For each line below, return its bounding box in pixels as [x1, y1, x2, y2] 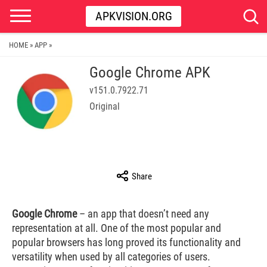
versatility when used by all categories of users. [12, 250, 210, 263]
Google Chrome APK [89, 64, 210, 81]
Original [89, 101, 120, 112]
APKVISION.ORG [95, 9, 172, 23]
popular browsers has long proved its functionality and [12, 236, 241, 249]
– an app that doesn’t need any [77, 207, 209, 220]
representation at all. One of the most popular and [12, 222, 221, 234]
